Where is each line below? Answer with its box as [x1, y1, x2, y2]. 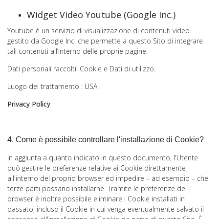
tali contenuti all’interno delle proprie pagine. [7, 46, 148, 56]
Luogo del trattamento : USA [7, 82, 97, 91]
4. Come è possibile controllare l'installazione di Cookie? [7, 135, 204, 144]
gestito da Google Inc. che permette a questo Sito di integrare [7, 36, 203, 45]
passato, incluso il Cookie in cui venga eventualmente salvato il [7, 204, 204, 214]
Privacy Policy [7, 99, 50, 109]
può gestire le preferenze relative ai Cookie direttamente [7, 163, 186, 173]
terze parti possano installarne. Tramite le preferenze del [7, 184, 187, 193]
